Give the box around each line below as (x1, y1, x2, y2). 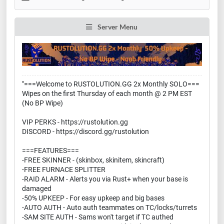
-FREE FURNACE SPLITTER (22, 165, 105, 174)
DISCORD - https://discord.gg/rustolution (22, 127, 149, 136)
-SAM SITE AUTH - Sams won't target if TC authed (22, 213, 173, 221)
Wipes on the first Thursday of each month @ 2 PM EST (22, 89, 192, 98)
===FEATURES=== (22, 146, 79, 155)
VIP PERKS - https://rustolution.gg (22, 118, 128, 126)
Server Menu (96, 22, 138, 31)
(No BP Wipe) (22, 99, 63, 107)
